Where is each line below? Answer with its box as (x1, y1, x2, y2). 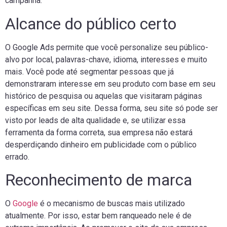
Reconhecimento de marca (5, 170, 196, 190)
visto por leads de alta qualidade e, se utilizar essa (5, 115, 185, 125)
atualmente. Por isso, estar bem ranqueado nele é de (5, 211, 192, 221)
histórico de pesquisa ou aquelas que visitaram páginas (5, 91, 202, 101)
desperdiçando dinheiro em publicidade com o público (5, 139, 197, 149)
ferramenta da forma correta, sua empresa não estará (5, 127, 193, 137)
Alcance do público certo (5, 14, 176, 33)
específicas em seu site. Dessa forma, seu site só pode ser (5, 103, 218, 113)
